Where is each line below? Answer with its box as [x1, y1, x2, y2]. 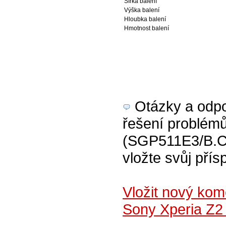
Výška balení [124, 7, 159, 14]
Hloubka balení [124, 16, 166, 23]
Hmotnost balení [124, 25, 169, 32]
